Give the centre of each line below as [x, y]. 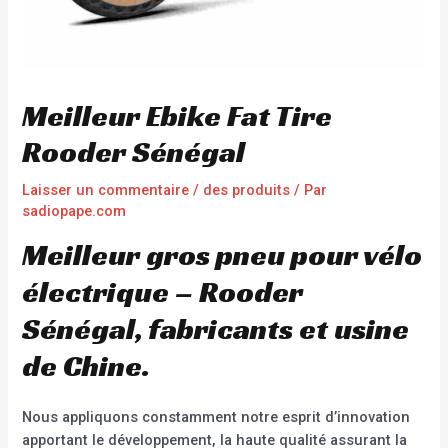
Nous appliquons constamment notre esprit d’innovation [216, 416]
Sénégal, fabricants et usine [216, 328]
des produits [247, 190]
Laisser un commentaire [106, 190]
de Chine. [86, 365]
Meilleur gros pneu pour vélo [222, 254]
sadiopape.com [74, 211]
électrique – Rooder [163, 291]
